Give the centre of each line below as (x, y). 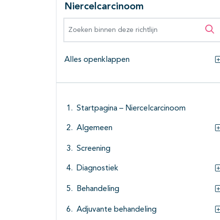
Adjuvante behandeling (117, 210)
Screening (94, 149)
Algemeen (95, 128)
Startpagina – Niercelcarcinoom (131, 109)
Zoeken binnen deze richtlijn (118, 23)
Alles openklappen (97, 60)
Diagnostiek (97, 169)
